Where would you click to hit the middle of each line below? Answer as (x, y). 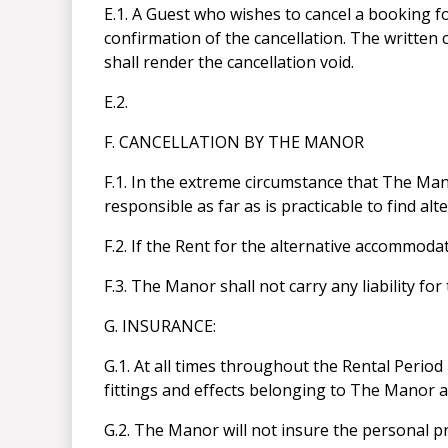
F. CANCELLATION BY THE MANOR (234, 142)
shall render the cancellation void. (229, 62)
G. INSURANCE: (160, 326)
